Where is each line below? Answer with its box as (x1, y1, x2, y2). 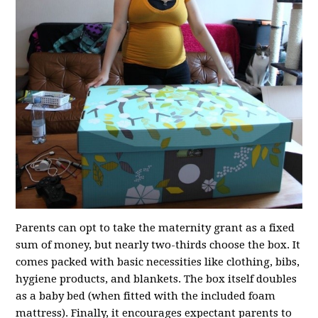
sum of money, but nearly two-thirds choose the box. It (16, 238, 301, 252)
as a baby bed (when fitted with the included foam (16, 290, 276, 303)
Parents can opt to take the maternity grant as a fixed (16, 221, 295, 235)
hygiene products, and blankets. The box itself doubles (16, 273, 297, 286)
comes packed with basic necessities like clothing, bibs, (16, 256, 300, 269)
